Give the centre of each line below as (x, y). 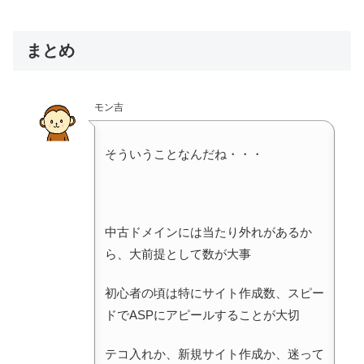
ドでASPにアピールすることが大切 (202, 314)
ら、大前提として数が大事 (178, 253)
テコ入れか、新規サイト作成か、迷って (214, 353)
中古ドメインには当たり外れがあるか (208, 232)
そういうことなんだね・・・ (184, 154)
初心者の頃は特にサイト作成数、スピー (214, 292)
